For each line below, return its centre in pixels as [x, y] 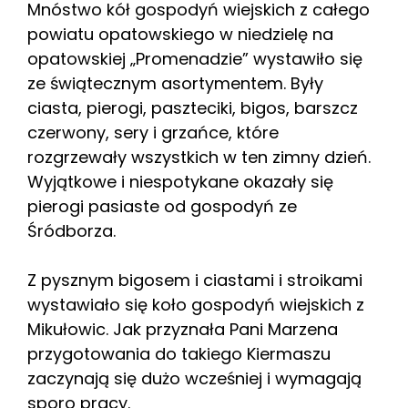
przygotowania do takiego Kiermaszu [179, 353]
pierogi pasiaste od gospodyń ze [162, 206]
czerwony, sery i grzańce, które [153, 132]
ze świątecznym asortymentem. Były [175, 83]
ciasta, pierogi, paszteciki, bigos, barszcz [193, 107]
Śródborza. [71, 230]
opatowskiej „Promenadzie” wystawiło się [195, 58]
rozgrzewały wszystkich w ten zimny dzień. [199, 157]
